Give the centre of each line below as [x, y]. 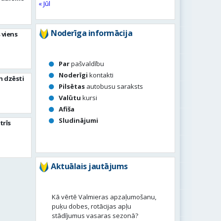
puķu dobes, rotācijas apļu [92, 206]
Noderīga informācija [92, 33]
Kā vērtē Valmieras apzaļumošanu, [104, 197]
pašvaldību [87, 64]
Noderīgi [74, 75]
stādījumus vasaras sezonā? [95, 216]
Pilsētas [72, 86]
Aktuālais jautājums [89, 166]
